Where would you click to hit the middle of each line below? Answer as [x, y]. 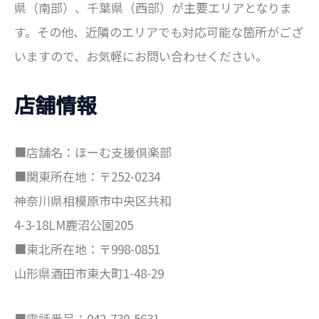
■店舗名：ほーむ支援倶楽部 [93, 152]
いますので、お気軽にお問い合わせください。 [141, 56]
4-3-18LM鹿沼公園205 [74, 225]
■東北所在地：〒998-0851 [87, 249]
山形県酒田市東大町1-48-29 [89, 273]
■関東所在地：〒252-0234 [87, 177]
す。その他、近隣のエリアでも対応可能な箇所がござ [159, 31]
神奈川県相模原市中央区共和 [93, 201]
